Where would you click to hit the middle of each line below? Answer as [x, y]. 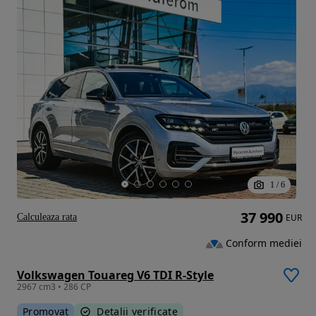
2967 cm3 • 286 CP [54, 287]
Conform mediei [264, 243]
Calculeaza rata [47, 217]
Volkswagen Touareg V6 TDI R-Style [115, 275]
